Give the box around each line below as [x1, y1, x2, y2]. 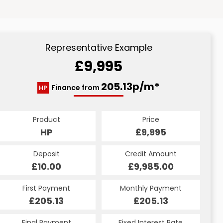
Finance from [51, 83, 101, 93]
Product [32, 114, 60, 125]
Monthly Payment [119, 183, 182, 193]
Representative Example [45, 41, 152, 54]
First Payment [22, 183, 71, 193]
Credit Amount [124, 149, 177, 159]
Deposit [33, 149, 60, 159]
